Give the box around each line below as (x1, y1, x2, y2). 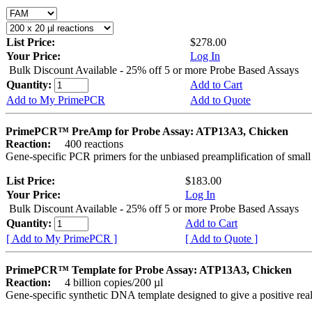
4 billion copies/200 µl (54, 276, 163, 288)
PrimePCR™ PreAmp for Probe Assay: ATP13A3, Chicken (6, 125, 288, 137)
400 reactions (54, 137, 123, 150)
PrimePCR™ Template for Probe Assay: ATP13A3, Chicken (6, 263, 292, 276)
